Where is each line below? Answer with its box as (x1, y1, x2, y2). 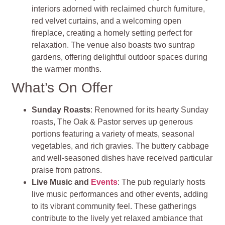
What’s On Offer (12, 79, 113, 95)
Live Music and (32, 177, 91, 186)
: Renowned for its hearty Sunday (90, 105, 209, 114)
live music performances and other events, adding (32, 189, 208, 198)
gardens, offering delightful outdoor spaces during (32, 52, 208, 61)
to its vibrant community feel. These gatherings (32, 201, 197, 210)
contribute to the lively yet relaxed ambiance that (32, 213, 203, 222)
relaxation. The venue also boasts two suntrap (32, 40, 195, 49)
